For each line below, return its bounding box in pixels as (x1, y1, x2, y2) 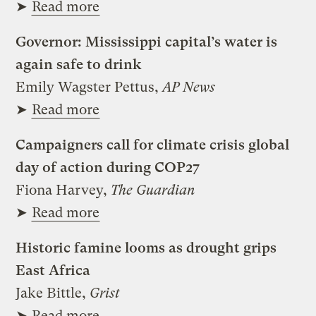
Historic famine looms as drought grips (16, 239, 277, 256)
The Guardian (111, 181, 196, 198)
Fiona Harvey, (16, 181, 111, 198)
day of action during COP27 (16, 159, 200, 176)
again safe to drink (16, 56, 142, 73)
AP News (162, 78, 216, 95)
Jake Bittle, (16, 284, 90, 301)
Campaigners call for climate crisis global (16, 136, 290, 153)
